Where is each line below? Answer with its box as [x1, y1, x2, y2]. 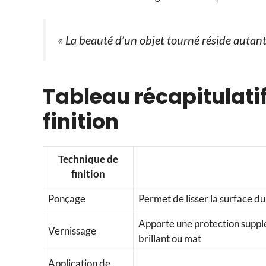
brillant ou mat [138, 232, 201, 245]
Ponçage [48, 192, 85, 205]
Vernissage [48, 224, 96, 237]
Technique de [58, 152, 118, 165]
